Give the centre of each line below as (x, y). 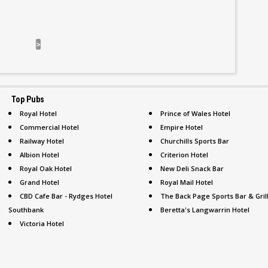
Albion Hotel (39, 155)
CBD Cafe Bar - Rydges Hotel (66, 196)
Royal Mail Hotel (187, 182)
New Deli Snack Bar (192, 168)
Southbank (26, 210)
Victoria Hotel (42, 223)
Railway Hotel (42, 141)
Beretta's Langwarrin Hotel (205, 210)
